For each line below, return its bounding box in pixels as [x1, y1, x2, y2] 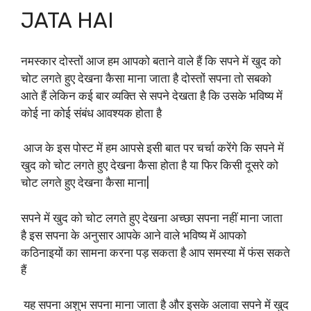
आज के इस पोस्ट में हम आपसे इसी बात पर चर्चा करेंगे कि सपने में [21, 141, 284, 155]
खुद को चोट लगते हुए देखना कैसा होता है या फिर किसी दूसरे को [21, 158, 278, 173]
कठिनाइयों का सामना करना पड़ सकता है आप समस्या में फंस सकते [21, 245, 290, 260]
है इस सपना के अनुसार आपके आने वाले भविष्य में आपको [21, 228, 246, 242]
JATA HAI [21, 8, 119, 34]
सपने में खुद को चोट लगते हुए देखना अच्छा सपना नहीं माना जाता [21, 210, 283, 225]
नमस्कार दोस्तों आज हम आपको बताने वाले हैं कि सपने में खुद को [21, 53, 281, 68]
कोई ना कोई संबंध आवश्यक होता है [21, 106, 162, 120]
